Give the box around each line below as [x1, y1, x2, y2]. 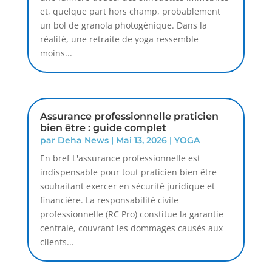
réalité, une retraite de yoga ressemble [39, 33, 199, 45]
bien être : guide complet [39, 122, 166, 134]
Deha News [57, 135, 109, 146]
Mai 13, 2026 [115, 135, 167, 146]
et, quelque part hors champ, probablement [39, 5, 220, 17]
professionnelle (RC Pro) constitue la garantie [39, 208, 223, 220]
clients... [39, 236, 74, 248]
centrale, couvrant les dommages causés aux [39, 222, 223, 234]
